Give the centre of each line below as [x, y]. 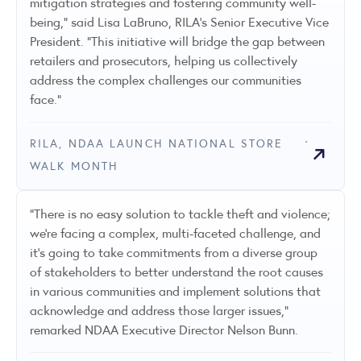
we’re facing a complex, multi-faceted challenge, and [175, 233]
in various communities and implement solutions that [175, 291]
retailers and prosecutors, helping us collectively [164, 60]
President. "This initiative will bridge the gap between [177, 41]
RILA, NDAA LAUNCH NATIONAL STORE [157, 143]
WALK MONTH [74, 166]
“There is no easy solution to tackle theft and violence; [180, 214]
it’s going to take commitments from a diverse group [174, 252]
